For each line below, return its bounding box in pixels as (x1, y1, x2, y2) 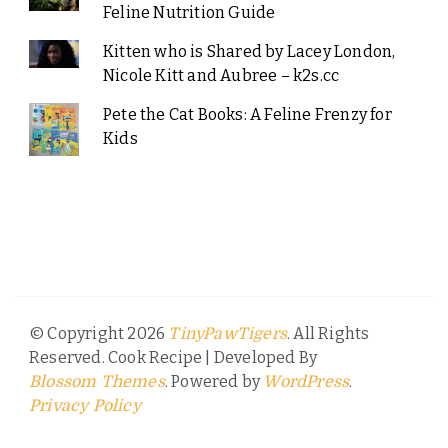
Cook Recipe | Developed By (108, 347, 318, 367)
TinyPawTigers (168, 324, 288, 343)
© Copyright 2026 (29, 323, 169, 343)
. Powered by (164, 371, 264, 391)
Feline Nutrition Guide (102, 3, 276, 23)
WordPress (263, 372, 350, 391)
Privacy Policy (29, 396, 141, 415)
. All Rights (287, 323, 370, 343)
